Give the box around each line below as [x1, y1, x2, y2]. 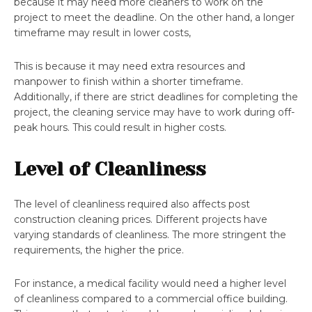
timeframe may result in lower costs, [14, 26, 191, 40]
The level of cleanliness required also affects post [14, 198, 250, 211]
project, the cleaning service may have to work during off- [14, 106, 295, 119]
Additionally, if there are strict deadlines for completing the [14, 91, 298, 104]
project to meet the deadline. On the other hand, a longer [14, 11, 295, 24]
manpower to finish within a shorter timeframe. [14, 75, 243, 88]
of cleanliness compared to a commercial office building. [14, 292, 288, 306]
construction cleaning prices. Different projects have [14, 213, 267, 226]
